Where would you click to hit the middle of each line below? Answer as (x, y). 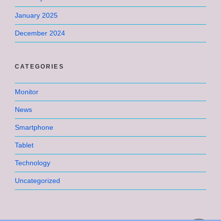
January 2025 (36, 15)
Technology (33, 163)
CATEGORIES (39, 66)
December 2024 (40, 33)
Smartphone (34, 127)
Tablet (24, 145)
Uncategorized (37, 180)
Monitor (27, 92)
